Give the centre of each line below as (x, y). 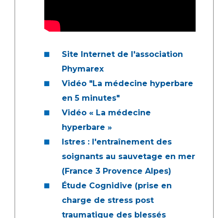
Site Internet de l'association (122, 54)
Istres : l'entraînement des (117, 142)
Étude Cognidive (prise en (117, 185)
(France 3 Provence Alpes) (117, 171)
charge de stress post (108, 200)
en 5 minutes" (91, 98)
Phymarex (83, 69)
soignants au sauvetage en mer (128, 156)
